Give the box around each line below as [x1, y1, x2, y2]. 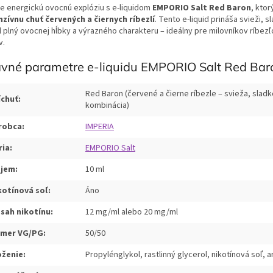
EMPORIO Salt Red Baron [152, 1, 251, 14]
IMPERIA [85, 121, 114, 133]
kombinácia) [85, 99, 129, 112]
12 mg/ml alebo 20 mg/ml [85, 206, 178, 219]
